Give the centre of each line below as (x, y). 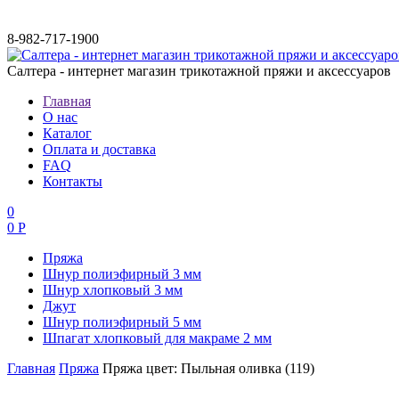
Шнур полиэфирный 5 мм (122, 322)
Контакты (73, 181)
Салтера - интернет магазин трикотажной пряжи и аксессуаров (199, 71)
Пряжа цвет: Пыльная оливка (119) (208, 368)
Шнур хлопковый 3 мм (113, 290)
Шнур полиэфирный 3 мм (122, 274)
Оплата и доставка (99, 149)
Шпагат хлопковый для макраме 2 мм (157, 338)
